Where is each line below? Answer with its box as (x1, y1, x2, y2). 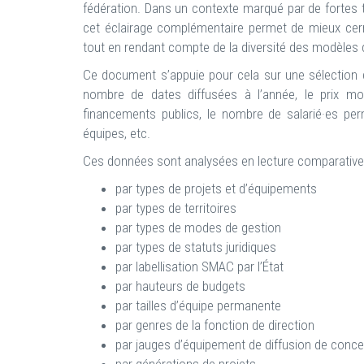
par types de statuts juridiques (115, 239, 276, 256)
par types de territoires (115, 200, 236, 217)
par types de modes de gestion (115, 219, 281, 236)
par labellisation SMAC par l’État (115, 258, 284, 275)
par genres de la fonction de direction (115, 317, 314, 334)
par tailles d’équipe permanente (115, 297, 281, 314)
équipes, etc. (83, 125, 150, 142)
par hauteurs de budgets (115, 278, 245, 295)
